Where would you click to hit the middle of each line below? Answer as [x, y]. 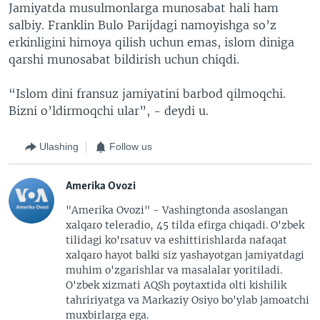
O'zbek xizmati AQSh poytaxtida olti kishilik [176, 285]
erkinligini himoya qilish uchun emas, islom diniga [151, 42]
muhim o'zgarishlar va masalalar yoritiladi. [174, 270]
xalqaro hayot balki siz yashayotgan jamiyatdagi [185, 255]
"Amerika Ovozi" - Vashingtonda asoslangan [177, 210]
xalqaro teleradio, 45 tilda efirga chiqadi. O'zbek [185, 225]
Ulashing [59, 146]
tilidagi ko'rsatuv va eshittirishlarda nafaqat [176, 240]
